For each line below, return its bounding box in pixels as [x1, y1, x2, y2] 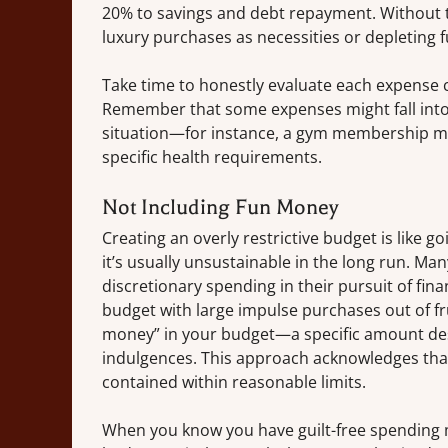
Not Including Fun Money [102, 195, 339, 220]
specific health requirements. [102, 146, 322, 169]
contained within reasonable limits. [102, 371, 366, 394]
